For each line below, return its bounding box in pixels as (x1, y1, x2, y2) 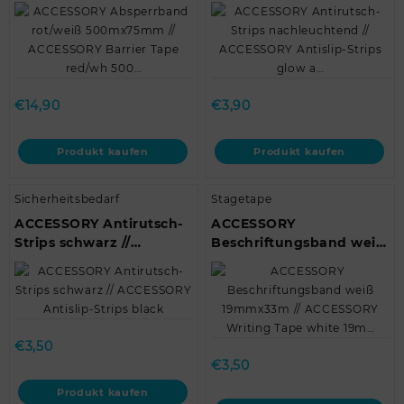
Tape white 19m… (211, 291, 333, 308)
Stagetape (211, 192, 272, 206)
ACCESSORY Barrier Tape (14, 13, 191, 29)
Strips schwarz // (14, 234, 131, 251)
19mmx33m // (211, 253, 303, 270)
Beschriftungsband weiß (211, 234, 386, 251)
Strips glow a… (211, 13, 314, 29)
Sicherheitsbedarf (14, 192, 120, 206)
